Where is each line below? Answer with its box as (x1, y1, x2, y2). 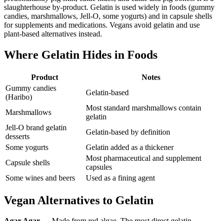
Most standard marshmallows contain (86, 103, 201, 112)
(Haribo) (5, 92, 32, 101)
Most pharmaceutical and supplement (86, 153, 201, 162)
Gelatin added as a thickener (86, 143, 174, 151)
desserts (5, 132, 30, 141)
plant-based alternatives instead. (4, 29, 102, 38)
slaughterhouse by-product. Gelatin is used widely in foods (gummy (4, 2, 215, 11)
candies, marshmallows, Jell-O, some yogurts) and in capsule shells (4, 11, 212, 20)
